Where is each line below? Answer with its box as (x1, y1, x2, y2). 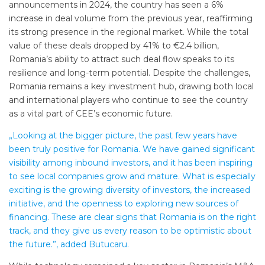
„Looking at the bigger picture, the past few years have (9, 130, 237, 141)
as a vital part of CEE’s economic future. (9, 108, 173, 119)
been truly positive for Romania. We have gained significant (9, 144, 255, 155)
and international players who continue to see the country (9, 95, 248, 106)
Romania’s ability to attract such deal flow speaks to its (9, 54, 234, 65)
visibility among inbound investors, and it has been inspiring (9, 157, 253, 169)
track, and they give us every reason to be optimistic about (9, 225, 251, 237)
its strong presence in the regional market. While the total (9, 27, 248, 38)
